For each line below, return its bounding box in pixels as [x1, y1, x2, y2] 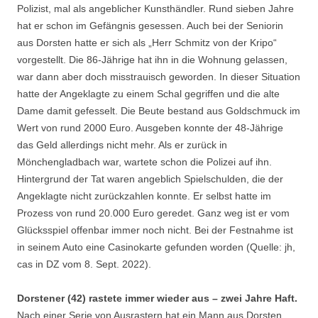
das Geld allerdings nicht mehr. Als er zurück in [17, 139, 227, 151]
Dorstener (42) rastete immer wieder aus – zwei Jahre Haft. [17, 292, 297, 305]
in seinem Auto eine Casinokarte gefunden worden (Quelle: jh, [17, 241, 295, 253]
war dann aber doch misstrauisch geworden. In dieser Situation [17, 71, 300, 83]
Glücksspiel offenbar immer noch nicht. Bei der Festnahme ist [17, 224, 293, 236]
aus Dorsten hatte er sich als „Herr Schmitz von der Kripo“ [17, 37, 277, 49]
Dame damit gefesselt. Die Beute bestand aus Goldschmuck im [17, 105, 300, 117]
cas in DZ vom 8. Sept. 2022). [17, 258, 151, 270]
